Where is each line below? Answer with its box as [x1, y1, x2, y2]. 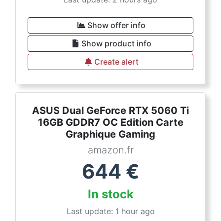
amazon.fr [87, 144, 134, 156]
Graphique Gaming [66, 128, 155, 140]
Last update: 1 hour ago [66, 206, 155, 216]
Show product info [81, 38, 151, 48]
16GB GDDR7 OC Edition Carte [37, 116, 184, 128]
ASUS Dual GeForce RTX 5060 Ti [32, 105, 189, 116]
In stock [87, 187, 134, 201]
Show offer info [87, 20, 146, 30]
